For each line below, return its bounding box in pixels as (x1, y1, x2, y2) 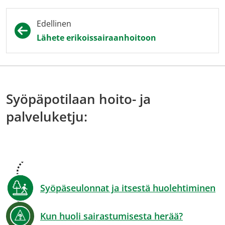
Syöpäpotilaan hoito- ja (6, 90, 151, 108)
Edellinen (37, 18, 71, 29)
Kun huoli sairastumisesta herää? (40, 210, 183, 222)
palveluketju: (6, 107, 87, 126)
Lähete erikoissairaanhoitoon (37, 32, 156, 43)
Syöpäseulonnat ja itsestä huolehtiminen (40, 182, 215, 194)
